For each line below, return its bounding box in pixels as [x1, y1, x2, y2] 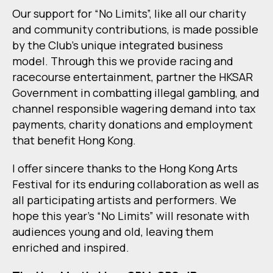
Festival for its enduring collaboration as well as [12, 177, 259, 192]
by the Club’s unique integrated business [12, 38, 223, 53]
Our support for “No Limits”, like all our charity [12, 6, 246, 21]
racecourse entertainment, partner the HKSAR [12, 69, 253, 85]
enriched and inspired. [12, 240, 129, 255]
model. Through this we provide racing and [12, 54, 233, 69]
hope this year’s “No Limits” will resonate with [12, 208, 249, 224]
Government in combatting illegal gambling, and [12, 85, 260, 101]
